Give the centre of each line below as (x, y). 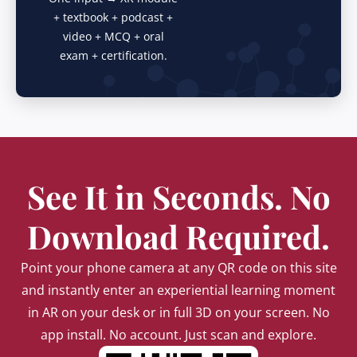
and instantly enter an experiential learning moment (178, 290)
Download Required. (178, 236)
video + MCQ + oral (113, 36)
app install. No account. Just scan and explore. (178, 335)
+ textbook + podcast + (113, 17)
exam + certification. (113, 55)
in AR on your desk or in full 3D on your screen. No (178, 312)
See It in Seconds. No (178, 196)
